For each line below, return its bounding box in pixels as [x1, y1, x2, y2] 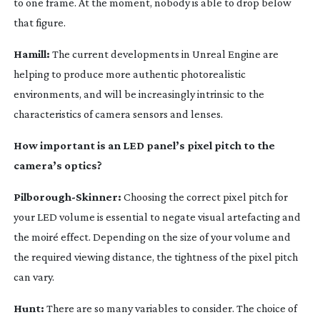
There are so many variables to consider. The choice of [44, 301, 297, 314]
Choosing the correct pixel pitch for [121, 190, 288, 203]
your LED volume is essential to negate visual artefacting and [13, 210, 301, 223]
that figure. [13, 16, 66, 29]
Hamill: [13, 47, 50, 60]
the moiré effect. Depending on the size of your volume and [13, 230, 291, 243]
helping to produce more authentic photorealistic [13, 67, 246, 80]
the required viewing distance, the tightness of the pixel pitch [13, 250, 298, 263]
